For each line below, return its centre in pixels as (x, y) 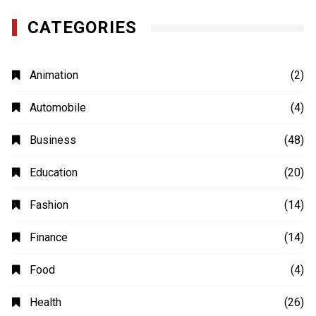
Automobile (58, 107)
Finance (49, 237)
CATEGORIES (83, 27)
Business (53, 140)
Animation (54, 75)
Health (46, 302)
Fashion (49, 205)
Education (54, 172)
